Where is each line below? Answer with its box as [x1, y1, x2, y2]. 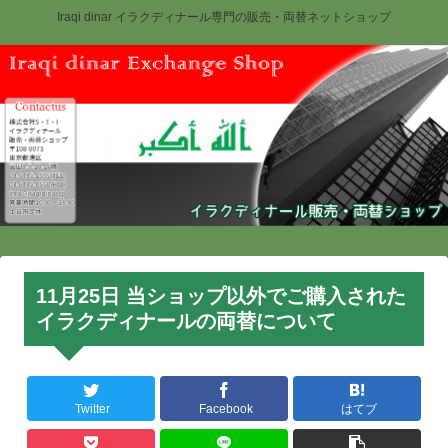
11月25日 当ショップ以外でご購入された [36, 284, 406, 307]
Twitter [75, 402, 111, 417]
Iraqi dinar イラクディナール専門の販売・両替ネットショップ [57, 10, 391, 25]
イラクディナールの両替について [36, 309, 336, 332]
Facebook [198, 402, 253, 417]
